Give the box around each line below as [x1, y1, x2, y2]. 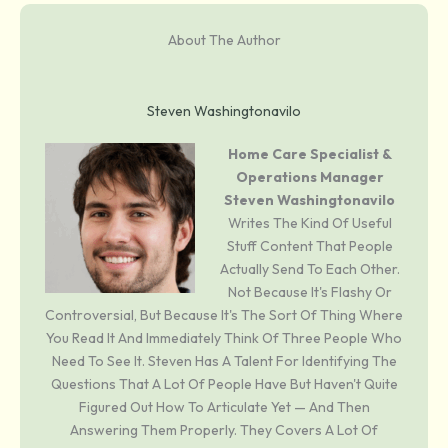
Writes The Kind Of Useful [227, 214, 392, 233]
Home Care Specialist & [227, 145, 392, 164]
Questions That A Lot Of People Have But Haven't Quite [50, 375, 398, 394]
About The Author [167, 31, 281, 50]
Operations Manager [235, 168, 384, 187]
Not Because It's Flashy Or [227, 283, 392, 302]
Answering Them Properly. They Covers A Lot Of [70, 421, 378, 440]
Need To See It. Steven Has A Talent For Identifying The [51, 352, 397, 371]
